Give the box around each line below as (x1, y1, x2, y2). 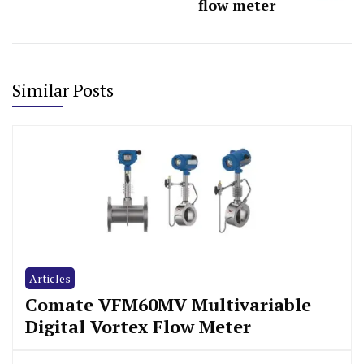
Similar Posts (12, 77, 114, 102)
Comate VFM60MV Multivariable (25, 292, 311, 316)
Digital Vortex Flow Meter (25, 314, 251, 338)
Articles (29, 270, 71, 286)
